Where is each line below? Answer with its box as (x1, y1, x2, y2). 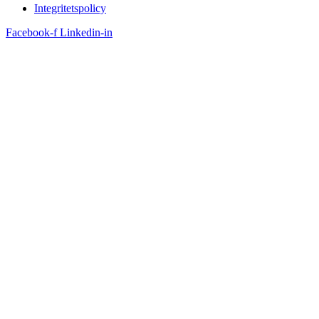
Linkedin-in (60, 26, 113, 39)
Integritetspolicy (34, 2, 106, 15)
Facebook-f (6, 26, 57, 39)
